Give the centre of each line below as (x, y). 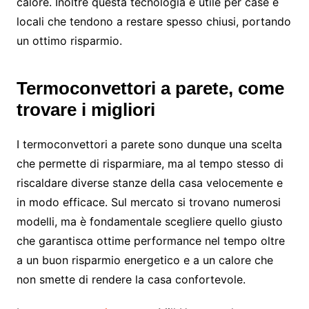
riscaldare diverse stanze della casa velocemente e (149, 182)
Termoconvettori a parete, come (150, 88)
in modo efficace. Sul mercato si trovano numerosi (148, 202)
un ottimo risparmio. (69, 40)
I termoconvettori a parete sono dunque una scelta (149, 144)
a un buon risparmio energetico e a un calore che (144, 260)
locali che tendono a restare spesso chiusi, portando (153, 21)
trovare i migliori (86, 109)
